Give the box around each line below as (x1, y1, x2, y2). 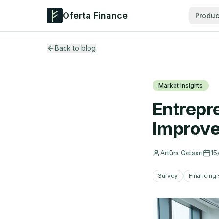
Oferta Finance (63, 10, 128, 21)
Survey (158, 172, 178, 179)
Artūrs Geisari (160, 149, 203, 157)
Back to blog (55, 44, 96, 52)
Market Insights (158, 82, 203, 89)
